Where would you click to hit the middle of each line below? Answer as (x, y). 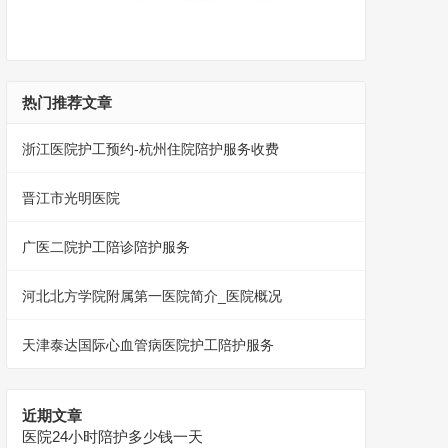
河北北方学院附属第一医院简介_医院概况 (152, 296)
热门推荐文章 (67, 103)
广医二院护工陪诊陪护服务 (106, 247)
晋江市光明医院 (71, 198)
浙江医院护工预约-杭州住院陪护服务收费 (150, 149)
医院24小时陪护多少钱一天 (112, 437)
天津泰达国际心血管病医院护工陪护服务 (148, 345)
